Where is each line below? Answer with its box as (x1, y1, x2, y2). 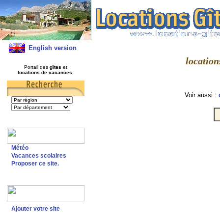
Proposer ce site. (11, 160, 59, 167)
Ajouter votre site (11, 205, 60, 212)
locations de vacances (17, 70, 72, 75)
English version (28, 44, 77, 52)
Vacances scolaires (11, 152, 66, 159)
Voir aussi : (184, 91, 219, 99)
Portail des (24, 64, 50, 70)
